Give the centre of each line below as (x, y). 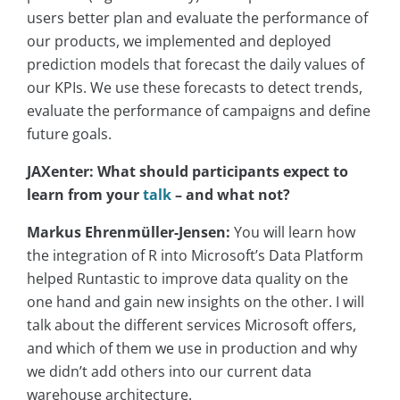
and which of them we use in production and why (192, 349)
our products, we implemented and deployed (179, 42)
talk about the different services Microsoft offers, (192, 325)
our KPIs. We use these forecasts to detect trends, (195, 88)
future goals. (69, 134)
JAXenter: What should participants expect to (187, 172)
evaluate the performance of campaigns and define (199, 111)
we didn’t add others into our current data (169, 372)
